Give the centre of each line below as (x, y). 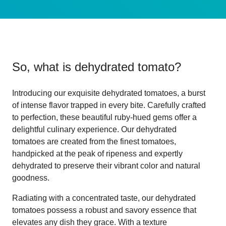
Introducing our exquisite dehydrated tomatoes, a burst (109, 93)
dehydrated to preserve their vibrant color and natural (106, 165)
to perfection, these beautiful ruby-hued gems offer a (104, 117)
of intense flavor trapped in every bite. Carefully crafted (109, 105)
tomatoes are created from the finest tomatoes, (94, 141)
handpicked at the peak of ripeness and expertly (97, 153)
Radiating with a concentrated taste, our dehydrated (104, 198)
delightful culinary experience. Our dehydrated (94, 129)
